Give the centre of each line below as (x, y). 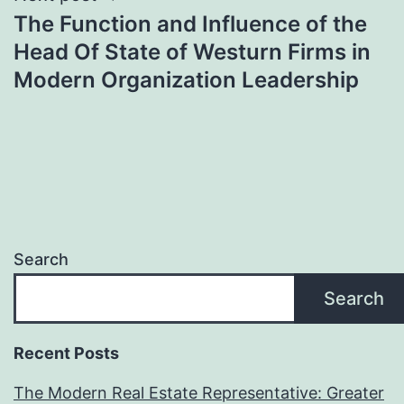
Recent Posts (66, 353)
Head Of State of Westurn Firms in (192, 51)
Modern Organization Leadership (186, 79)
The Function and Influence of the (190, 23)
